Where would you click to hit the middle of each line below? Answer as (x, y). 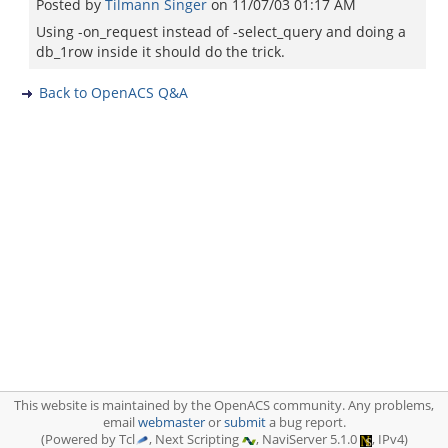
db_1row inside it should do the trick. (160, 51)
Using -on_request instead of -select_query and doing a (221, 31)
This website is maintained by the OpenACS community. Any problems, (224, 405)
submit (244, 422)
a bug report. (305, 422)
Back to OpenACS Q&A (113, 92)
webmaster (171, 422)
